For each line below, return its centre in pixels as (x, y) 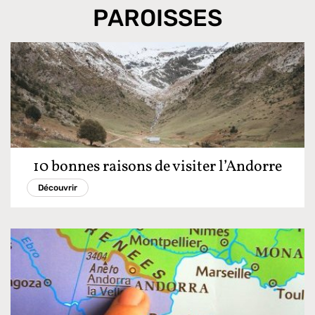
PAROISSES (157, 18)
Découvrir (58, 187)
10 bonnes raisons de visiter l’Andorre (157, 167)
